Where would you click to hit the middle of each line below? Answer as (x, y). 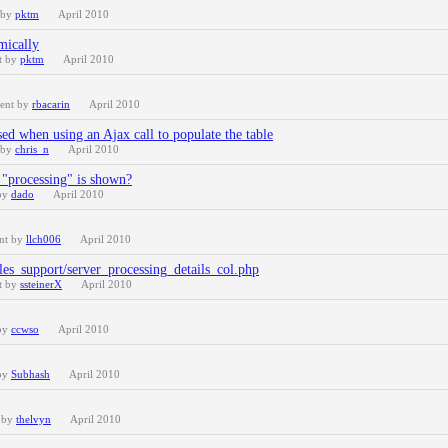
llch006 (43, 239)
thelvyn (33, 419)
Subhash (30, 374)
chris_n (32, 149)
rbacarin (51, 104)
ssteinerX (41, 284)
